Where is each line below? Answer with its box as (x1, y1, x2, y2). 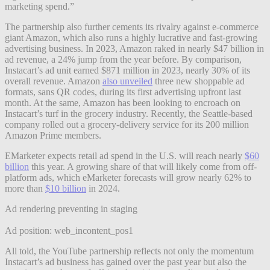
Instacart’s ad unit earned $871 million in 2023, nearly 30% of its (5, 64, 250, 75)
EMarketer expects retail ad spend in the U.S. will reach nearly (5, 150, 245, 161)
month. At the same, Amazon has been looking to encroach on (5, 97, 240, 108)
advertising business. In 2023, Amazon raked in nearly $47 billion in (5, 43, 264, 54)
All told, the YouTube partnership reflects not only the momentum (5, 245, 254, 256)
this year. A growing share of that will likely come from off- (29, 161, 257, 172)
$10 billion (45, 183, 86, 193)
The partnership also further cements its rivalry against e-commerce (5, 21, 259, 32)
